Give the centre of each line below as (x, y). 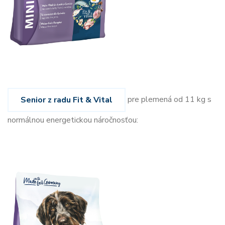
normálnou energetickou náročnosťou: (73, 120)
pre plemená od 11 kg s (168, 99)
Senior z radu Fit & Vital (67, 100)
